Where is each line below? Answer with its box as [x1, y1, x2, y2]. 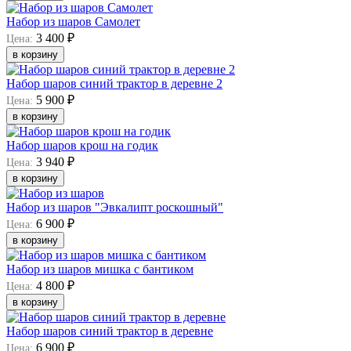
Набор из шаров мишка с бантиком [6, 262, 194, 276]
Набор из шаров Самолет [6, 14, 140, 28]
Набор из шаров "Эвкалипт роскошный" [6, 200, 223, 214]
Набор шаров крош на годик [6, 138, 158, 152]
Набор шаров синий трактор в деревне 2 [6, 76, 223, 90]
